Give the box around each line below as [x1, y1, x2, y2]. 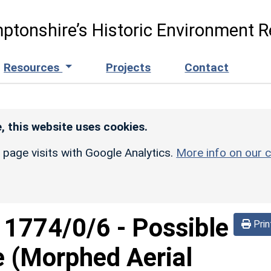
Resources [4, 60, 63, 74]
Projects [106, 60, 151, 74]
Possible [132, 212, 229, 243]
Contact [184, 60, 229, 74]
